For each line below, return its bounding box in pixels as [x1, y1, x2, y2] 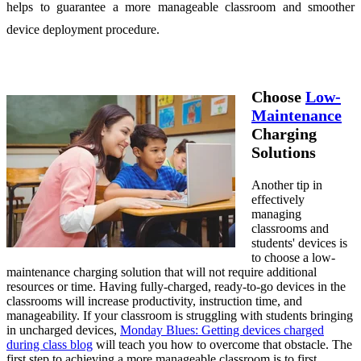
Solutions [251, 143, 316, 161]
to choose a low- [251, 250, 335, 264]
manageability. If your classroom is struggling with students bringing [6, 308, 353, 322]
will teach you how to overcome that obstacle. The [93, 337, 352, 351]
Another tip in [251, 177, 322, 192]
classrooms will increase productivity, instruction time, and [6, 293, 302, 308]
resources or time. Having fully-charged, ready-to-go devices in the [6, 279, 346, 293]
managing [251, 206, 301, 221]
